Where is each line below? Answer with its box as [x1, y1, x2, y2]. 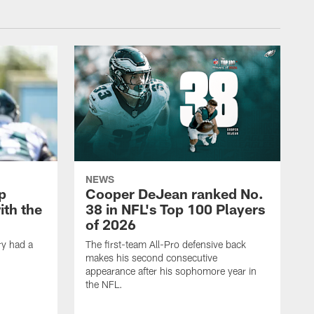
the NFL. [86, 278, 123, 291]
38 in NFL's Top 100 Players [86, 200, 265, 218]
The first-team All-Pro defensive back [86, 238, 246, 251]
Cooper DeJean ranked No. [86, 185, 264, 203]
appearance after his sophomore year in [86, 265, 257, 278]
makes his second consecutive [86, 252, 217, 264]
